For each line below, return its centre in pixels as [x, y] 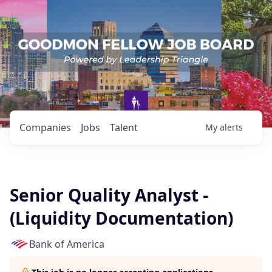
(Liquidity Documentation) [121, 218]
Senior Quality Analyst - [109, 195]
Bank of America [67, 244]
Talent [124, 127]
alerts [231, 127]
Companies [45, 127]
